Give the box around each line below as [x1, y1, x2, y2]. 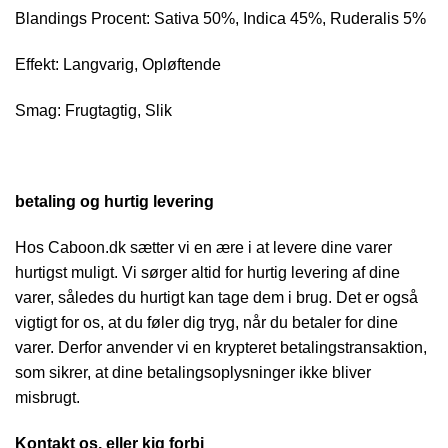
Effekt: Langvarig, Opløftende [15, 55, 221, 73]
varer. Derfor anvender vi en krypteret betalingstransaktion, [15, 339, 427, 357]
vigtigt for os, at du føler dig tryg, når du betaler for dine [15, 314, 398, 332]
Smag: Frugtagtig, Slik [15, 101, 172, 119]
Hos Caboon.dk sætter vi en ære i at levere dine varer [15, 239, 392, 257]
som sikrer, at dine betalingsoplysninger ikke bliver [15, 364, 371, 382]
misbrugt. [15, 389, 80, 407]
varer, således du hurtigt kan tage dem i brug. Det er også [15, 289, 418, 307]
